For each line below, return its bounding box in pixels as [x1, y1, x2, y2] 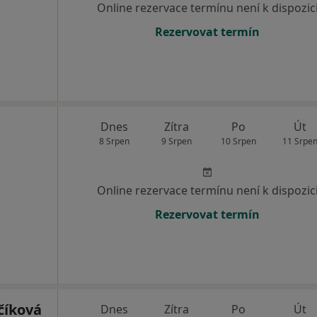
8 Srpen [99, 135, 130, 148]
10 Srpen [220, 135, 256, 148]
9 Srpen [161, 135, 192, 148]
